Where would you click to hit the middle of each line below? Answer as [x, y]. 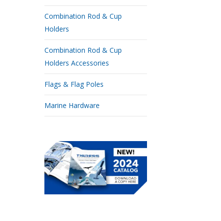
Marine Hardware [72, 105]
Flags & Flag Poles [74, 84]
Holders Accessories [77, 63]
